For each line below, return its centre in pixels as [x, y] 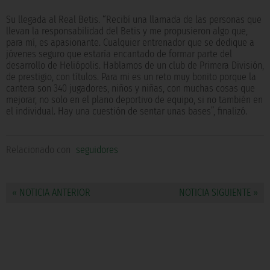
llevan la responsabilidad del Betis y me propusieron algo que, [127, 31]
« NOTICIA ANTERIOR [51, 193]
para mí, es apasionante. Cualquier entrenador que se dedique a [130, 43]
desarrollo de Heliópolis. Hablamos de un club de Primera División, [135, 66]
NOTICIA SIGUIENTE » [218, 193]
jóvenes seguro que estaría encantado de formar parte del [119, 54]
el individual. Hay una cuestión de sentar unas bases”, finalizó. [127, 111]
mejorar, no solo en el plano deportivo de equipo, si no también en [134, 100]
